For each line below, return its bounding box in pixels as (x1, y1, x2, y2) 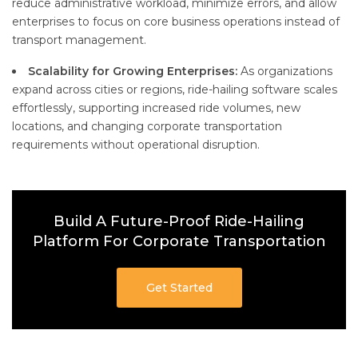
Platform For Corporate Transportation (32, 233, 326, 251)
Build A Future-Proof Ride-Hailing (54, 213, 304, 231)
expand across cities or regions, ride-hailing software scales (12, 82, 337, 97)
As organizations (241, 64, 332, 79)
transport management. (12, 33, 146, 48)
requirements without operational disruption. (12, 137, 260, 153)
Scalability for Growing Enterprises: (28, 64, 241, 79)
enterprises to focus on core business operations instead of (12, 14, 340, 30)
